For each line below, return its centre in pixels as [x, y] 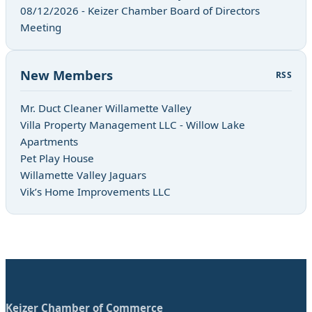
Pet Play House [57, 158]
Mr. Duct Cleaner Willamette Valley [106, 108]
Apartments [49, 141]
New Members [67, 75]
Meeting [41, 27]
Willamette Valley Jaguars [83, 174]
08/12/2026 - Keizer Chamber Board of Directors [140, 10]
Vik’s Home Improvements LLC [95, 191]
